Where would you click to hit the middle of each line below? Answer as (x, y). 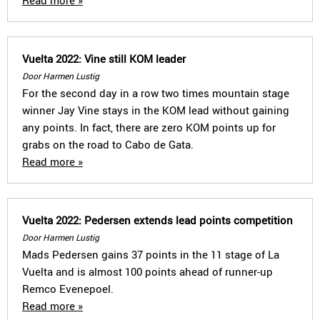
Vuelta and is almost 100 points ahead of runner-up (147, 271)
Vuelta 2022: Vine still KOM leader (104, 59)
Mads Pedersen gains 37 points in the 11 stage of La (151, 254)
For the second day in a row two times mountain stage (156, 93)
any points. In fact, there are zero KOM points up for (149, 127)
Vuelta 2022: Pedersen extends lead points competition (157, 220)
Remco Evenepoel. (68, 289)
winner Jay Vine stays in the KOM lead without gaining (156, 110)
